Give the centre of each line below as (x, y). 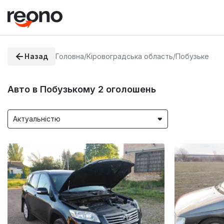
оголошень (131, 89)
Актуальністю (37, 119)
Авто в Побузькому (53, 89)
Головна (69, 56)
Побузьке (192, 56)
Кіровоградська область (129, 56)
